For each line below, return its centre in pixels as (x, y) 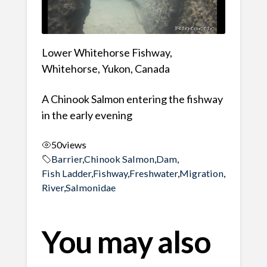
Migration (201, 173)
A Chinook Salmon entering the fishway (132, 99)
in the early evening (87, 115)
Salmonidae (90, 187)
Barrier (66, 159)
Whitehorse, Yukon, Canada (105, 69)
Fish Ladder (66, 173)
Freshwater (153, 173)
